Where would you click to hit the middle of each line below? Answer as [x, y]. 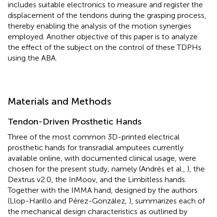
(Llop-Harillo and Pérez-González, [68, 201]
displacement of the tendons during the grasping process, [107, 15]
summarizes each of [170, 201]
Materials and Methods [60, 101]
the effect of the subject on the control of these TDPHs [105, 47]
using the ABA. [32, 58]
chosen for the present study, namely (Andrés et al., [97, 169]
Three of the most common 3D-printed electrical [94, 137]
